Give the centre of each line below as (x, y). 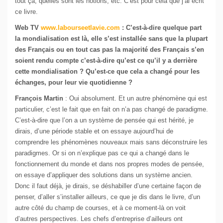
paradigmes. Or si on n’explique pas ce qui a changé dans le (102, 153)
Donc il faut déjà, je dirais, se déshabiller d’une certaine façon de (108, 186)
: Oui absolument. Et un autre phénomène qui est (136, 99)
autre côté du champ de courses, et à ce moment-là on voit (100, 208)
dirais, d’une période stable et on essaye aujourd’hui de (94, 131)
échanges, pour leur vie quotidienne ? (74, 83)
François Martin (40, 99)
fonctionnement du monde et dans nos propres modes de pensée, (110, 164)
